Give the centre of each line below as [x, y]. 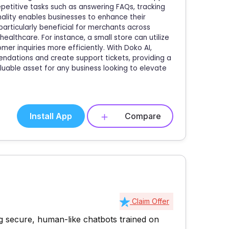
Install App [51, 116]
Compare [143, 116]
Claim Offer [150, 201]
